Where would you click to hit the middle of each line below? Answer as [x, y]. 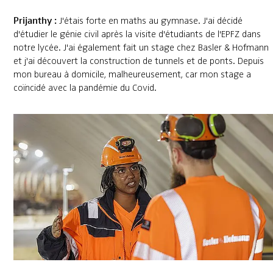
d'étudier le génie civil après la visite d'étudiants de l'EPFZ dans [137, 34]
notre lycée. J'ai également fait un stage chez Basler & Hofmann [141, 48]
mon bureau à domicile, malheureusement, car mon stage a [132, 75]
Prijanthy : [36, 20]
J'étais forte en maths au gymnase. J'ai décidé [151, 21]
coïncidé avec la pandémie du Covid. [85, 88]
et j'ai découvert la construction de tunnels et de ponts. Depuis [138, 61]
